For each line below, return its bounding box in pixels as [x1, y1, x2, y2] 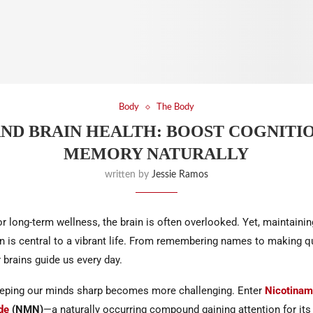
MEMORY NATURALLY [64, 145, 249, 163]
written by [104, 170, 152, 180]
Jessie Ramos [151, 170, 208, 180]
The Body [156, 103, 194, 112]
